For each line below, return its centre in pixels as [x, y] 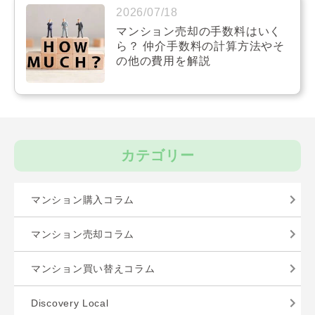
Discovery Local [70, 303]
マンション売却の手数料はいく [199, 32]
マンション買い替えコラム [93, 269]
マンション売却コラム [83, 234]
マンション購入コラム [83, 200]
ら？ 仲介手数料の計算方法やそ [200, 46]
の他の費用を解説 [163, 61]
